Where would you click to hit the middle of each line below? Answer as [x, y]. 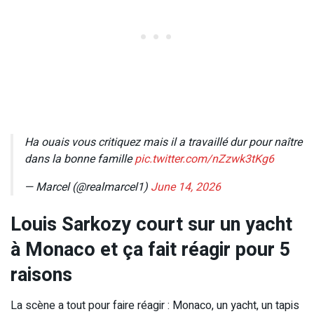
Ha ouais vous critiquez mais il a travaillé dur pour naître [163, 142]
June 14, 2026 [186, 187]
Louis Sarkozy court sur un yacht [151, 224]
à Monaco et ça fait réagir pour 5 [151, 249]
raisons [41, 274]
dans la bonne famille [80, 159]
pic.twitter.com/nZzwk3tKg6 [204, 159]
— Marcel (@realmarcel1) [88, 187]
